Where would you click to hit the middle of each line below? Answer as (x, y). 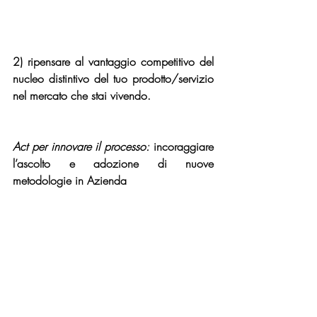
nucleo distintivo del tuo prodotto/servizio (113, 79)
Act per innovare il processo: (81, 147)
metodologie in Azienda (70, 181)
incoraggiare (182, 147)
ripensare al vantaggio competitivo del (121, 62)
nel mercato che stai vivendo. (82, 96)
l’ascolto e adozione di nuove (113, 164)
